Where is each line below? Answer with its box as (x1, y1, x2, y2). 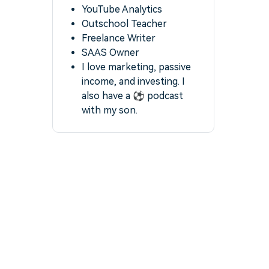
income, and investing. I (82, 76, 185, 87)
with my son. (82, 104, 138, 116)
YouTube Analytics (82, 4, 162, 15)
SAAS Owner (82, 47, 139, 58)
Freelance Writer (82, 32, 156, 44)
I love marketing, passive (82, 61, 191, 73)
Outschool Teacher (82, 18, 167, 29)
